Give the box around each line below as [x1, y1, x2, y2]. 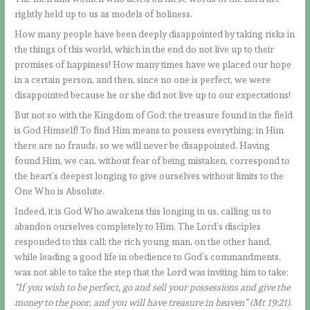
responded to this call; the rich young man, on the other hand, [15, 235, 272, 247]
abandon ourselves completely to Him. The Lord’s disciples [15, 220, 262, 232]
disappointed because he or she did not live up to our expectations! [15, 89, 291, 100]
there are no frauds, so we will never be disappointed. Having [15, 139, 271, 151]
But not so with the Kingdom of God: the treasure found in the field [15, 109, 293, 120]
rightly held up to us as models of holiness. [15, 8, 193, 20]
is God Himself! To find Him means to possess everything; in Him [15, 124, 284, 136]
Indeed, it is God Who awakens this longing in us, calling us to [15, 205, 272, 217]
